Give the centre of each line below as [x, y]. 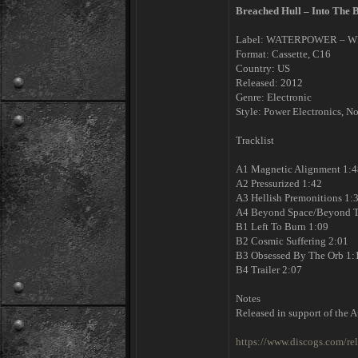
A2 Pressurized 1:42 [279, 183]
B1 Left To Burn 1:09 [282, 227]
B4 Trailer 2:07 [269, 270]
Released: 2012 [269, 83]
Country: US [263, 68]
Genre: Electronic [274, 97]
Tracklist [255, 140]
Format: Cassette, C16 [283, 54]
